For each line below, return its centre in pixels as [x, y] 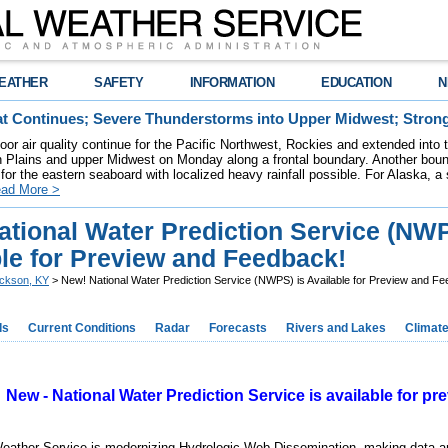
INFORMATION [232, 82]
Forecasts [238, 328]
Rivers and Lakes [336, 328]
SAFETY [119, 82]
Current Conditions [82, 328]
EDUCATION [356, 82]
